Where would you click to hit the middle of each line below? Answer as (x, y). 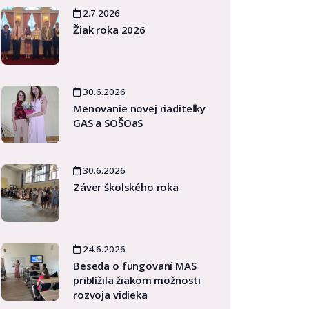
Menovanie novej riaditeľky (140, 108)
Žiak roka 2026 (109, 30)
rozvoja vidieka (110, 295)
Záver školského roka (126, 187)
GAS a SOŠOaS (108, 123)
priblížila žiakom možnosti (137, 280)
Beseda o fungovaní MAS (135, 266)
